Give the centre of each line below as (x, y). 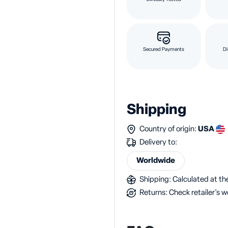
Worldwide (156, 161)
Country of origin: (168, 129)
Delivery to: (158, 142)
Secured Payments (164, 49)
